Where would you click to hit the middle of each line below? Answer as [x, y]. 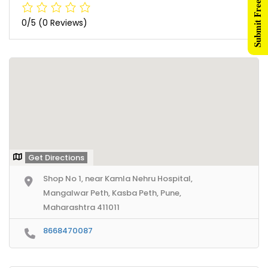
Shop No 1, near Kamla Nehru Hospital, [118, 178]
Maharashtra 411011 [81, 207]
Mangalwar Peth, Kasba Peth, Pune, [112, 193]
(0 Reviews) [63, 22]
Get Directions [56, 157]
